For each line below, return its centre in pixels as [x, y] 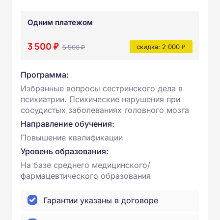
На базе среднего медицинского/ [85, 165]
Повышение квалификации [72, 137]
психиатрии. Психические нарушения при [100, 99]
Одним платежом [60, 22]
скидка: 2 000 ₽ [161, 47]
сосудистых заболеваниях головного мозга [105, 110]
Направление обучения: [68, 124]
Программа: [45, 75]
